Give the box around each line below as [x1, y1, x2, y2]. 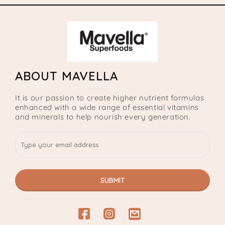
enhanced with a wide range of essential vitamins [15, 102, 199, 112]
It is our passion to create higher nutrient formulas [15, 93, 204, 102]
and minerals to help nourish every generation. [15, 112, 191, 122]
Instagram [102, 214, 139, 224]
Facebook [77, 214, 111, 224]
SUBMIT [100, 176, 125, 185]
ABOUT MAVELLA [15, 68, 118, 83]
